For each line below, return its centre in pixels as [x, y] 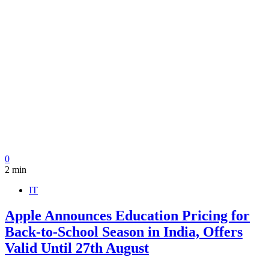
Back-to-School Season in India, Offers [124, 232]
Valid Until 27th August [77, 248]
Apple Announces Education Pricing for [127, 216]
